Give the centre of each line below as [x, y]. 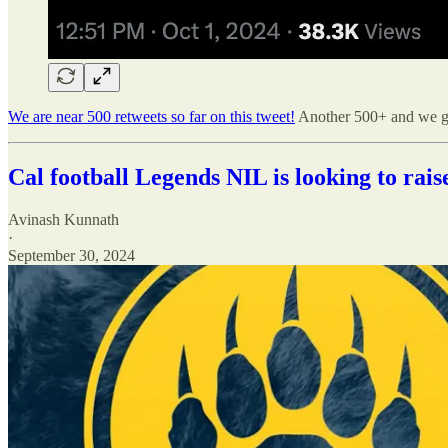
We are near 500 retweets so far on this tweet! [151, 116]
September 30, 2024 [71, 255]
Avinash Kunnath [63, 219]
